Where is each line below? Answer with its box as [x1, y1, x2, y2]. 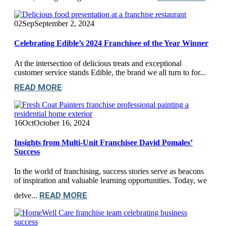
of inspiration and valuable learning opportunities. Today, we [14, 176, 207, 185]
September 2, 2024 [34, 19, 94, 28]
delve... [14, 191, 39, 200]
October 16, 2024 [34, 118, 90, 127]
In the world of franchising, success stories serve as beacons [14, 167, 204, 176]
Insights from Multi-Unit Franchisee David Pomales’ [14, 138, 193, 147]
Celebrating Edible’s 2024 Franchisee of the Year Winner [14, 39, 208, 48]
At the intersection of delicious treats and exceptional [14, 59, 182, 68]
